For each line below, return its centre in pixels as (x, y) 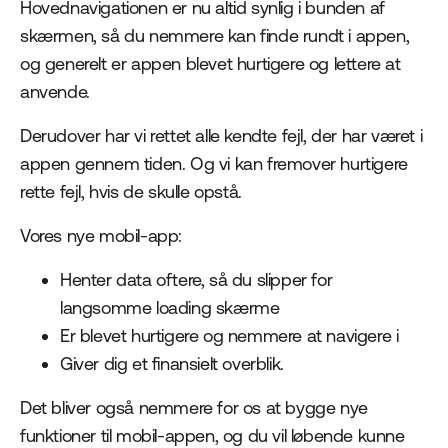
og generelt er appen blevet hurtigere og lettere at (210, 64)
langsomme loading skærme (170, 308)
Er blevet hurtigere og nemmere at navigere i (229, 336)
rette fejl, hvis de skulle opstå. (131, 192)
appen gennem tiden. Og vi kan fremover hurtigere (214, 164)
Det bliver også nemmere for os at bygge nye (194, 408)
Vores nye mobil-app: (101, 236)
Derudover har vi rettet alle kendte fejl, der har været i (221, 136)
